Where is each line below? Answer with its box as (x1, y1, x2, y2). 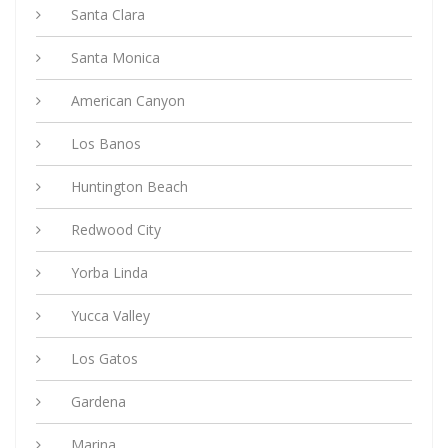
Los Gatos (71, 349, 138, 369)
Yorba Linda (71, 263, 148, 283)
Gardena (71, 392, 126, 412)
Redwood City (71, 220, 161, 240)
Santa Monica (71, 48, 160, 68)
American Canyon (71, 91, 185, 111)
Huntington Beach (71, 177, 188, 197)
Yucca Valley (71, 306, 150, 326)
